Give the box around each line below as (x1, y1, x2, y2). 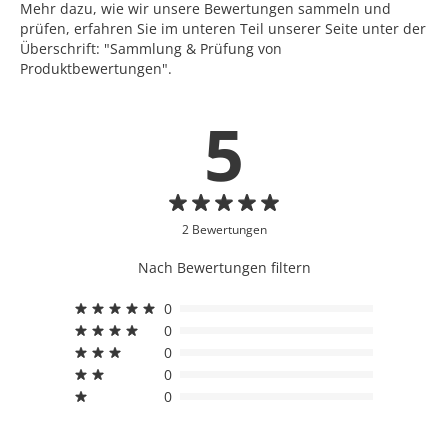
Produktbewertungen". (20, 58, 172, 78)
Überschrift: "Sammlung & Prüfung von (20, 38, 282, 58)
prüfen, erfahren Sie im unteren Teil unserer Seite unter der (20, 18, 426, 38)
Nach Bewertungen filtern (137, 257, 311, 277)
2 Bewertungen (181, 220, 267, 238)
